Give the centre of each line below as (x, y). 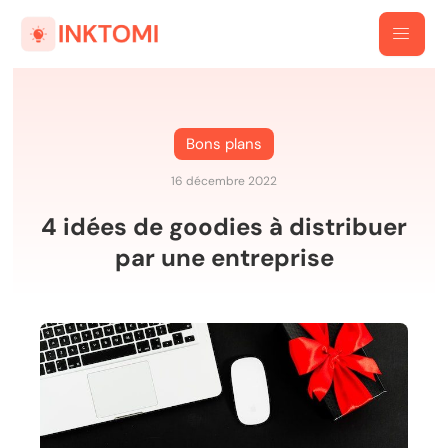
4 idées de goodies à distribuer (224, 226)
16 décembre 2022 (224, 180)
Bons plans (224, 143)
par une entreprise (224, 257)
